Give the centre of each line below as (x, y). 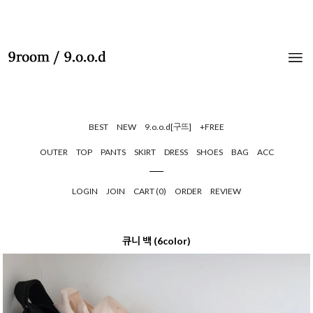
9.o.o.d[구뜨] (168, 126)
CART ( (146, 191)
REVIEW (226, 191)
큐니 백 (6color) (156, 240)
